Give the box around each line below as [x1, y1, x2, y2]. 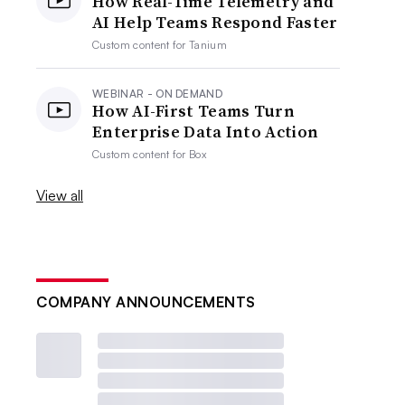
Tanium [189, 38, 228, 52]
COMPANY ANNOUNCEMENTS [36, 293, 256, 311]
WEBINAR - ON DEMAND [92, 87, 223, 100]
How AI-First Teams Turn [92, 99, 295, 122]
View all [36, 186, 84, 204]
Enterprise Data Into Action [92, 120, 319, 143]
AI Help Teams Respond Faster [92, 11, 338, 33]
